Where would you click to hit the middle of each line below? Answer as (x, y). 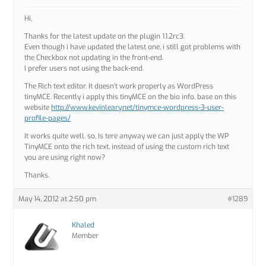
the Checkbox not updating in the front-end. (94, 58)
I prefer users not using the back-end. (84, 69)
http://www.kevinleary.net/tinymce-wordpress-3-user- (138, 108)
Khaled (83, 225)
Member (85, 236)
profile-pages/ (48, 118)
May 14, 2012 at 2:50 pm (58, 199)
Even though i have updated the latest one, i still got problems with (133, 47)
